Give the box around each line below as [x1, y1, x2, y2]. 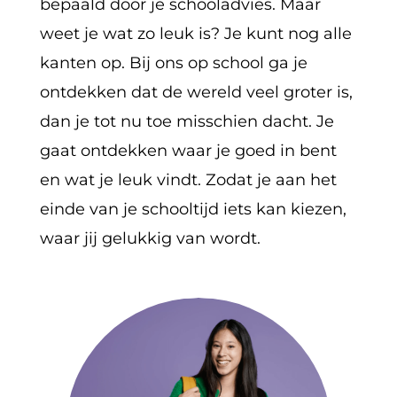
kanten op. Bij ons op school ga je [39, 52, 307, 73]
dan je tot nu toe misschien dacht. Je [39, 111, 334, 131]
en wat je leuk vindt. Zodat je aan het [39, 169, 337, 190]
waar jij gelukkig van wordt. [39, 228, 261, 248]
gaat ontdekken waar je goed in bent [39, 140, 337, 160]
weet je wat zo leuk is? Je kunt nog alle [39, 23, 352, 43]
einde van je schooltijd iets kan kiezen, [39, 198, 346, 219]
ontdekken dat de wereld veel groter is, [39, 82, 353, 102]
